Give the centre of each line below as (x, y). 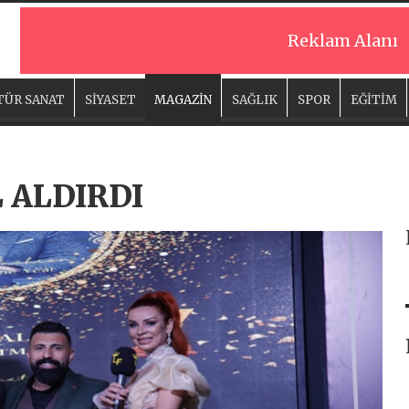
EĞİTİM (374, 100)
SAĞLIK (255, 100)
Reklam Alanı (343, 41)
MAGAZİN (183, 100)
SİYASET (110, 100)
